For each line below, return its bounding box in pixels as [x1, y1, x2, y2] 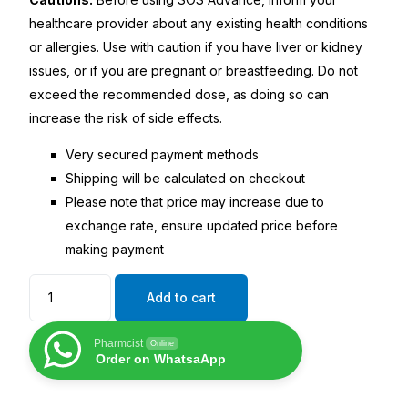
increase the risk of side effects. [29, 109, 223, 126]
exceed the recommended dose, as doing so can [29, 86, 330, 102]
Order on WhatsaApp [96, 351, 227, 366]
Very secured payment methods [66, 146, 260, 162]
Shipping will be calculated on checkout [66, 169, 306, 186]
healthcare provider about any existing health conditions [29, 15, 369, 31]
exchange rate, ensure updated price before [66, 217, 339, 233]
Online [150, 338, 175, 348]
